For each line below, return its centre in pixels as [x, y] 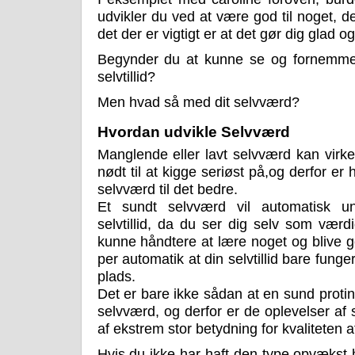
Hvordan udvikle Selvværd [193, 132]
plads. [116, 277]
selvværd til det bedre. [167, 190]
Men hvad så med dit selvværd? [198, 103]
